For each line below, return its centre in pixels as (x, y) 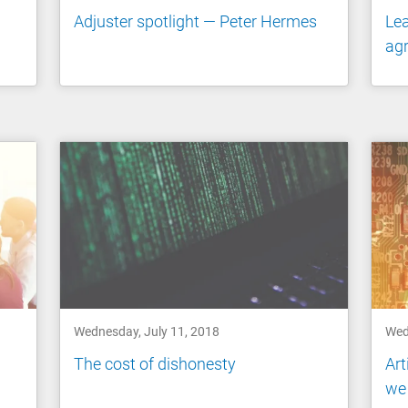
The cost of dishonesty (155, 363)
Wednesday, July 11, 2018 (147, 332)
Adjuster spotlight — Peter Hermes (196, 21)
